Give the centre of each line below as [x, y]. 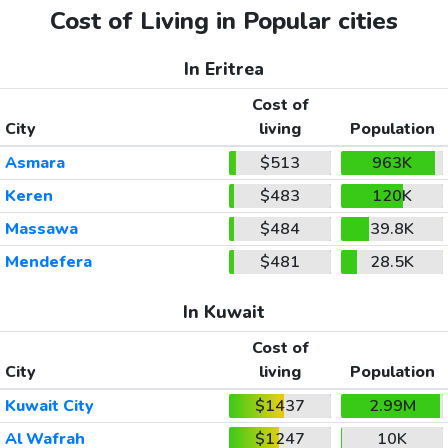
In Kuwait [224, 312]
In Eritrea [224, 69]
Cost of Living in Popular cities [224, 21]
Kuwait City [49, 406]
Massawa [41, 229]
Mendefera [48, 262]
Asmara [34, 163]
